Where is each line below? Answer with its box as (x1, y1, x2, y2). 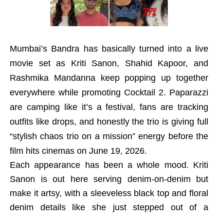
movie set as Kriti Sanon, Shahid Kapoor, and (10, 58, 208, 69)
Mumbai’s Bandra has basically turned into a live (10, 44, 208, 54)
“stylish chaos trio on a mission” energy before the (10, 131, 208, 142)
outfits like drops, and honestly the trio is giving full (10, 117, 208, 127)
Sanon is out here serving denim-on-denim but (10, 174, 208, 184)
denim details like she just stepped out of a (10, 202, 208, 213)
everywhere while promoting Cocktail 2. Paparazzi (10, 88, 208, 98)
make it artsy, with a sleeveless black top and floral (10, 188, 208, 199)
